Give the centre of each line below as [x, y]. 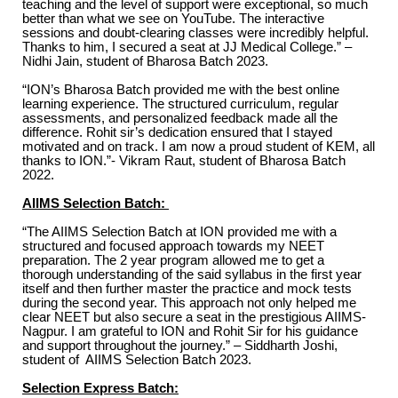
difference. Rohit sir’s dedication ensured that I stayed [177, 132]
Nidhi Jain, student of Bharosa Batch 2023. [145, 61]
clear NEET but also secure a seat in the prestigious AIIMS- [194, 317]
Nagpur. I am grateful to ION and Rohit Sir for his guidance [190, 331]
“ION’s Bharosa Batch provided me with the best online [181, 89]
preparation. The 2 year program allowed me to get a [173, 260]
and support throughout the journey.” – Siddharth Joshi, [180, 345]
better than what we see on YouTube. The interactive [173, 18]
